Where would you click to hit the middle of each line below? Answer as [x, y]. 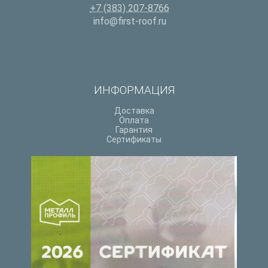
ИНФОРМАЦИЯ [134, 90]
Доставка [134, 111]
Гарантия [134, 130]
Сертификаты [134, 140]
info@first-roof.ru [130, 22]
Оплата [134, 121]
